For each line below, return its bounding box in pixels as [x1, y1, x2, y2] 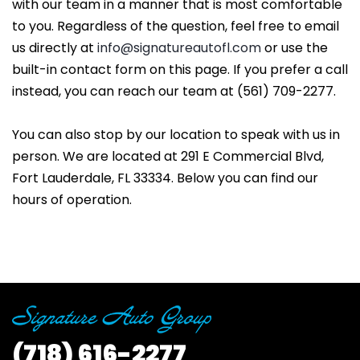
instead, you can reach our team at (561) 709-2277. [12, 82, 336, 100]
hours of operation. [12, 190, 132, 209]
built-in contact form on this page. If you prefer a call [12, 60, 348, 79]
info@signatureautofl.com [97, 39, 261, 57]
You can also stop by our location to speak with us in [12, 125, 340, 144]
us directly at [12, 39, 97, 57]
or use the [261, 39, 328, 57]
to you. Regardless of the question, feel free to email [12, 17, 339, 35]
